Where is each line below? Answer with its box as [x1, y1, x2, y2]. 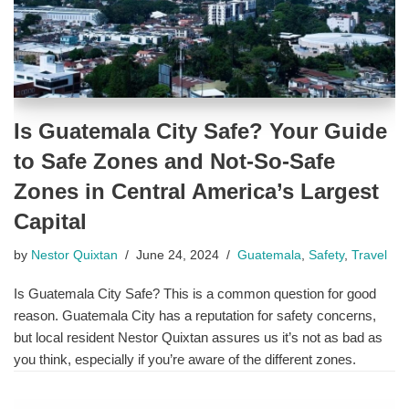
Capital [14, 209, 87, 235]
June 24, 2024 [136, 248, 219, 263]
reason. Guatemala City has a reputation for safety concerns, [14, 308, 376, 324]
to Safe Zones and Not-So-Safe [14, 149, 335, 174]
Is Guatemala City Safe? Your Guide [14, 119, 387, 144]
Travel [351, 248, 387, 263]
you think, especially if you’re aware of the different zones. [14, 351, 356, 368]
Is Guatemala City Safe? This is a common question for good [14, 286, 376, 302]
